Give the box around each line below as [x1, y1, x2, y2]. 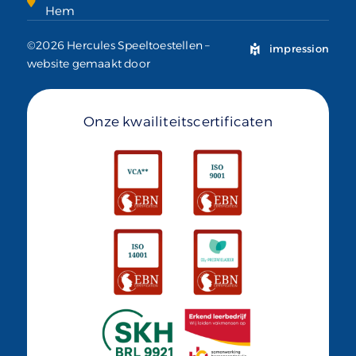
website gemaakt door [27, 56, 150, 72]
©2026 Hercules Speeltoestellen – [27, 38, 211, 53]
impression [269, 42, 329, 56]
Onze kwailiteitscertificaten [83, 114, 273, 130]
